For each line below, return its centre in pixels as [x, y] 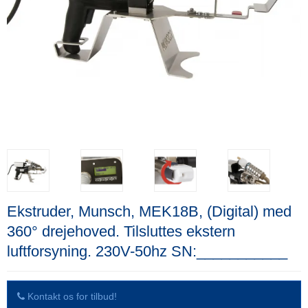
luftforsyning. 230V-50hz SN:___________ [147, 251]
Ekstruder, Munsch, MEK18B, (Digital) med [149, 211]
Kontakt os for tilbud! [72, 296]
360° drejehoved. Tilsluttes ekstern [121, 231]
